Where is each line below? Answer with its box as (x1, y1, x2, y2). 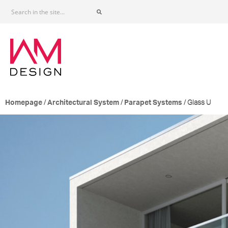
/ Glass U (182, 98, 211, 107)
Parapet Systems (124, 99, 182, 107)
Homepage (5, 99, 42, 107)
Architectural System (47, 99, 119, 107)
